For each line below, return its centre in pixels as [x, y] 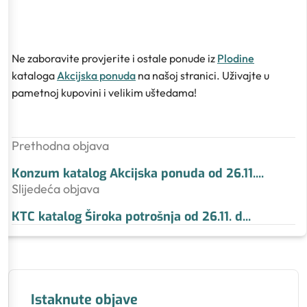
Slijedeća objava [56, 188]
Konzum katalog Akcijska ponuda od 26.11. [134, 173]
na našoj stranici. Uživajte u [202, 75]
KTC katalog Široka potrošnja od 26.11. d [127, 216]
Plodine [236, 58]
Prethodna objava [60, 145]
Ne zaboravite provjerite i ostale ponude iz [114, 58]
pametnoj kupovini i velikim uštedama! [104, 92]
